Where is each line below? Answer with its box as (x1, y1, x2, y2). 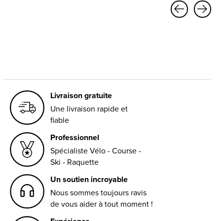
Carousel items (10, 17, 61, 29)
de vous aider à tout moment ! (50, 198, 153, 210)
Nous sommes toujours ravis (50, 186, 147, 198)
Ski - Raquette (50, 156, 99, 168)
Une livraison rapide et (50, 103, 128, 114)
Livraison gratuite (50, 89, 112, 101)
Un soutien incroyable (50, 173, 128, 185)
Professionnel (50, 131, 100, 143)
